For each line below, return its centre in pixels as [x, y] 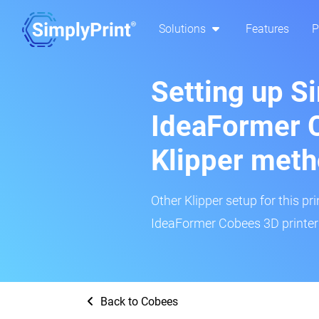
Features [267, 29]
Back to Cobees [138, 302]
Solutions [184, 29]
